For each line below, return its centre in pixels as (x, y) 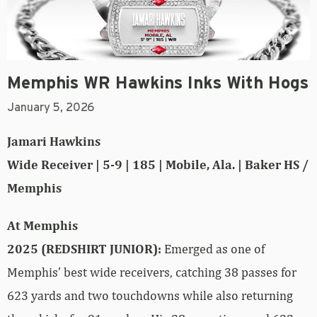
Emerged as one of (213, 248)
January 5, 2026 (51, 107)
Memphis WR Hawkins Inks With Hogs (158, 83)
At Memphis (42, 225)
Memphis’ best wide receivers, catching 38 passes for (152, 272)
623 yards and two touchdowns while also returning (150, 295)
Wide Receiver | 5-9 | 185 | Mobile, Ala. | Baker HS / (158, 164)
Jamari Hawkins (54, 141)
